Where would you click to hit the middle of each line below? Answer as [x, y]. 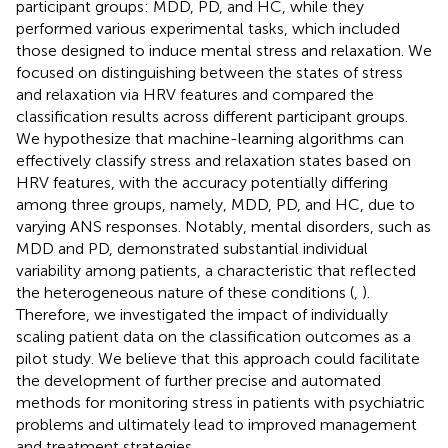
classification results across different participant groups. [212, 116]
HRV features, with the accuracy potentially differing [202, 182]
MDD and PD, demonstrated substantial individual [192, 248]
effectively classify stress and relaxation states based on [213, 160]
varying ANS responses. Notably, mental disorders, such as [223, 226]
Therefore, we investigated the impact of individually [202, 314]
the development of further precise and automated [198, 380]
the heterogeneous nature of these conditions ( [185, 292]
